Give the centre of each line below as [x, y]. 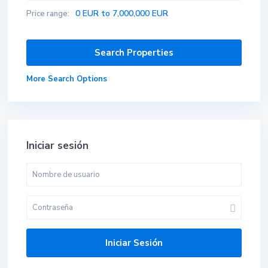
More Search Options [67, 79]
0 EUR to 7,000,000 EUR [122, 13]
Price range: [48, 14]
